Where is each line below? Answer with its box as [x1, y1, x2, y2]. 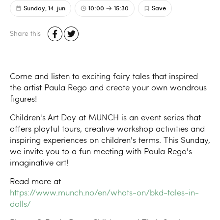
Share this [10, 28, 41, 38]
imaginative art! [10, 157, 68, 168]
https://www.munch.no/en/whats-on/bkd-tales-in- [10, 187, 199, 198]
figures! [10, 93, 37, 105]
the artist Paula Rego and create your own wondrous [10, 82, 207, 93]
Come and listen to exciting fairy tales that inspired [10, 70, 198, 82]
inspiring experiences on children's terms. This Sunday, [10, 134, 210, 146]
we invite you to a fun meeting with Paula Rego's [10, 145, 192, 157]
